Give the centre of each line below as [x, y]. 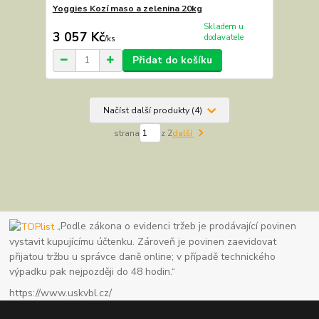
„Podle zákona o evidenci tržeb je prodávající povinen [176, 226]
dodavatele [224, 38]
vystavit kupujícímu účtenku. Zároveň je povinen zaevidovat [143, 242]
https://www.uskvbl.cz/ [61, 293]
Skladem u [224, 27]
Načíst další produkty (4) [153, 110]
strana [126, 133]
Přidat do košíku [172, 60]
